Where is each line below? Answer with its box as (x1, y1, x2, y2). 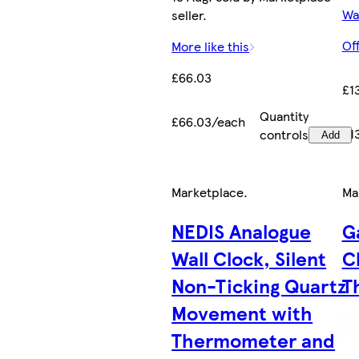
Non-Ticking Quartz (171, 271, 347, 299)
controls (260, 124, 309, 143)
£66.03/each (171, 111, 246, 131)
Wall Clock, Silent (171, 244, 327, 272)
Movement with (171, 298, 313, 326)
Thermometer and (171, 325, 336, 353)
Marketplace (171, 182, 244, 201)
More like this (171, 36, 250, 55)
